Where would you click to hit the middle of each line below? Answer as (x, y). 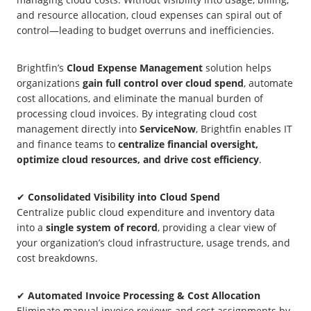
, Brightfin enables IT (244, 129)
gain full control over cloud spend (163, 83)
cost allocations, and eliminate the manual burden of (140, 99)
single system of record (102, 228)
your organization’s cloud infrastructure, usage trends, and (153, 243)
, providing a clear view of (217, 228)
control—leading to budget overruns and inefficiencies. (145, 31)
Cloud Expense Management (135, 68)
